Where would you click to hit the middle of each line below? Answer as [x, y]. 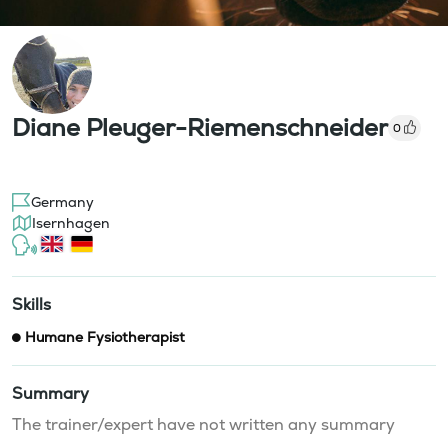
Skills [31, 304]
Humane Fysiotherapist [105, 336]
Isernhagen [71, 222]
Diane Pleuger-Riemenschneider [200, 127]
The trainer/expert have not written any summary [203, 424]
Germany [62, 201]
